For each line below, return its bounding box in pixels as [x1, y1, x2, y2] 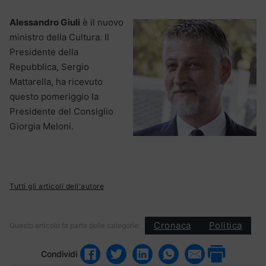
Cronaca [154, 220, 191, 232]
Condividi [41, 249, 77, 259]
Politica [208, 220, 242, 232]
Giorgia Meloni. [9, 120, 74, 132]
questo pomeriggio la [9, 90, 99, 102]
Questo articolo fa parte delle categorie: [9, 220, 140, 230]
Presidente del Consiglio [9, 105, 113, 117]
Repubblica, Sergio [9, 61, 89, 72]
